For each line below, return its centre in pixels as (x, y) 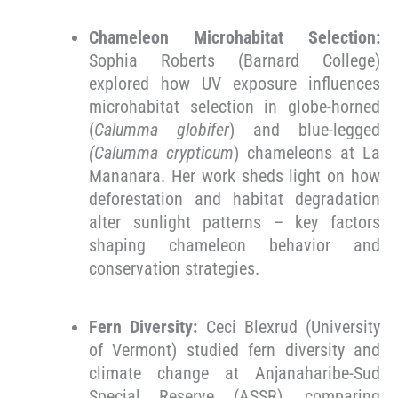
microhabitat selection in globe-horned (235, 107)
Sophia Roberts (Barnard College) (235, 61)
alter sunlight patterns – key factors (235, 223)
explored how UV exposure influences (235, 84)
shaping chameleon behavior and (235, 246)
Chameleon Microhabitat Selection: (235, 38)
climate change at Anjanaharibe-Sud (235, 374)
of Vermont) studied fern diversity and (235, 350)
